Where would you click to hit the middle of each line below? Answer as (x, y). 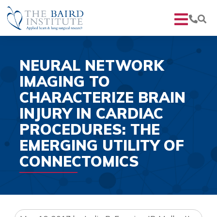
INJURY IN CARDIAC (91, 113)
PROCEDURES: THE (90, 129)
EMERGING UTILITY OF (102, 145)
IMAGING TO (65, 81)
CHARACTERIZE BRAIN (102, 97)
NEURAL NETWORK (92, 65)
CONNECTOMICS (79, 161)
